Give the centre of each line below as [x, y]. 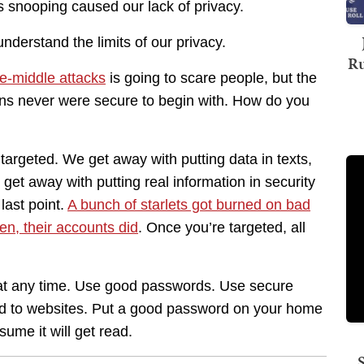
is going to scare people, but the [211, 78]
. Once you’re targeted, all [222, 228]
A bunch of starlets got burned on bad [189, 205]
